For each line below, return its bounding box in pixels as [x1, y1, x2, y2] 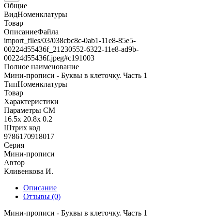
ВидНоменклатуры [4, 10, 67, 18]
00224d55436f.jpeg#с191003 [4, 53, 94, 62]
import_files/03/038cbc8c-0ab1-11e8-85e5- [4, 36, 136, 45]
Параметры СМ [4, 106, 55, 114]
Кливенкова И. [4, 167, 53, 175]
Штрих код [4, 123, 40, 132]
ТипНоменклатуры [4, 79, 67, 88]
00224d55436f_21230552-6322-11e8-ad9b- [4, 45, 139, 53]
